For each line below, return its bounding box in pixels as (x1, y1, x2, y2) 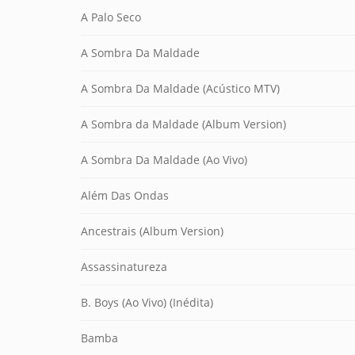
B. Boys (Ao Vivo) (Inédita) (81, 295, 213, 310)
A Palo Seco (81, 10, 141, 25)
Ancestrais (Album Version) (81, 223, 223, 239)
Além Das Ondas (81, 188, 169, 203)
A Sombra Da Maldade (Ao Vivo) (81, 152, 247, 167)
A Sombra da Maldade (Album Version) (81, 116, 286, 132)
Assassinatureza (81, 259, 167, 274)
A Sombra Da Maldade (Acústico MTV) (81, 81, 280, 96)
